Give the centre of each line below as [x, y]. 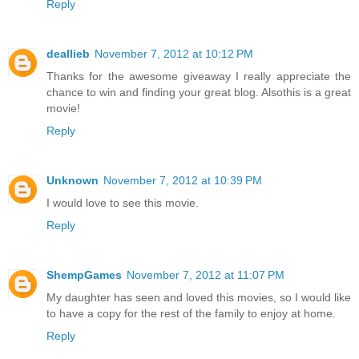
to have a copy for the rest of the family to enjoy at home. [191, 314]
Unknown [73, 181]
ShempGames [84, 275]
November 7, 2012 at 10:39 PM [183, 181]
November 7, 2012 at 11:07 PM [206, 275]
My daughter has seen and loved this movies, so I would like [199, 298]
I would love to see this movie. [123, 203]
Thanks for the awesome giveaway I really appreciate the [199, 77]
